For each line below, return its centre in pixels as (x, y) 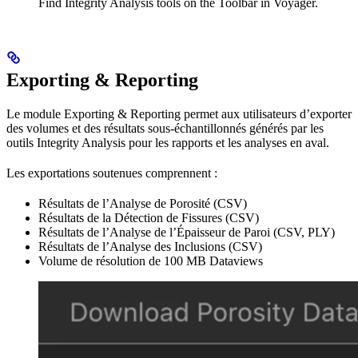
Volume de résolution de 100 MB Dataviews (151, 261)
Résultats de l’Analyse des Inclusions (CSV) (150, 247)
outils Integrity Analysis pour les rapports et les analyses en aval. (168, 143)
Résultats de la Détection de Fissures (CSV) (149, 218)
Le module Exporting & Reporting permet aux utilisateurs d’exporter (179, 114)
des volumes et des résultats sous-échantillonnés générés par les (165, 129)
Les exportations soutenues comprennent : (112, 173)
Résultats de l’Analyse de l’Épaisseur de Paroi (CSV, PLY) (187, 233)
